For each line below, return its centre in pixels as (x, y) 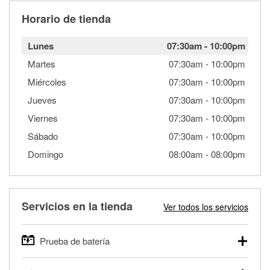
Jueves (42, 99)
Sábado (43, 136)
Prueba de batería (75, 240)
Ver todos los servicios (206, 206)
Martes (42, 63)
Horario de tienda (66, 18)
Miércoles (47, 81)
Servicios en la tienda (77, 206)
